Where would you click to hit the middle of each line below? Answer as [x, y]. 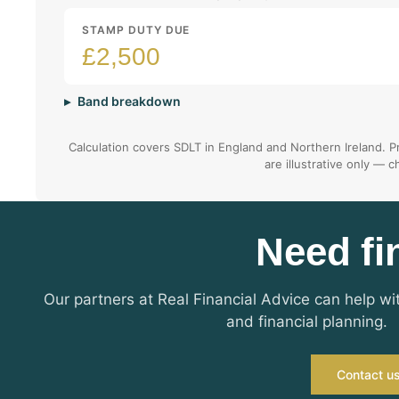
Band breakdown [129, 101]
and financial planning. [306, 322]
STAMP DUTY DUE [136, 30]
